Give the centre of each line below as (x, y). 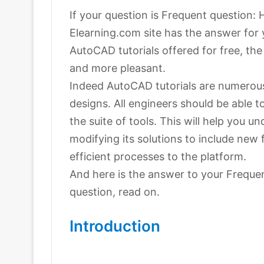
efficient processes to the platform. (158, 156)
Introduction (115, 226)
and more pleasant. (118, 68)
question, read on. (115, 192)
